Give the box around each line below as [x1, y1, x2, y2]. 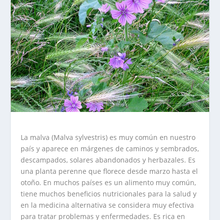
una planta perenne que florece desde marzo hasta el [21, 166, 198, 176]
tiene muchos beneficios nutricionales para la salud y [21, 189, 197, 198]
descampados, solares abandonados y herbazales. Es [21, 155, 196, 165]
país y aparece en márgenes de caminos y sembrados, [21, 143, 199, 153]
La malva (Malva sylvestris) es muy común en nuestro [21, 132, 196, 142]
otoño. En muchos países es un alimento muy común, [21, 177, 196, 187]
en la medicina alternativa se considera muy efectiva [21, 200, 194, 210]
